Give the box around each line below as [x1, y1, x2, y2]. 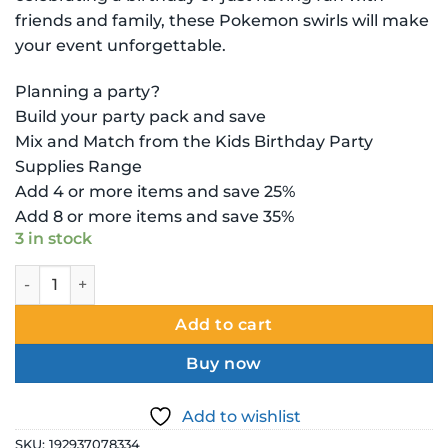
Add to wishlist [181, 406, 301, 426]
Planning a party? [15, 81, 160, 101]
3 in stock [15, 228, 92, 248]
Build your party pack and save [15, 106, 266, 126]
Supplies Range [15, 156, 142, 176]
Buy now [186, 353, 262, 373]
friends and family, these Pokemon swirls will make [15, 10, 429, 30]
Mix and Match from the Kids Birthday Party [15, 131, 373, 151]
